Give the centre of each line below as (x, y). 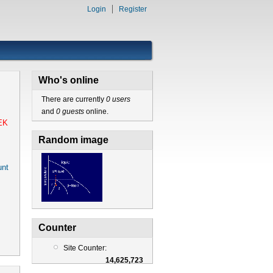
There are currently (73, 99)
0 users (118, 99)
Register (133, 9)
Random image (73, 140)
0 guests (70, 112)
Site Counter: (85, 248)
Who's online (68, 80)
